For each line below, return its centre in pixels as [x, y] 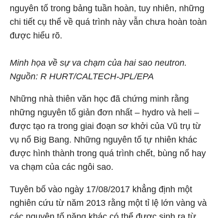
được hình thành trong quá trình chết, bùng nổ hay [108, 153]
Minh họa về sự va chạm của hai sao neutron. [98, 63]
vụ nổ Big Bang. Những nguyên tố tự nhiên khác [103, 140]
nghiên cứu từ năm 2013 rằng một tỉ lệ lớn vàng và [108, 203]
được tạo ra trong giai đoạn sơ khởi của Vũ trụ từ [105, 126]
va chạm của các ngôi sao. [62, 167]
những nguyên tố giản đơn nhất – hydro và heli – [104, 112]
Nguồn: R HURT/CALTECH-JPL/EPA [82, 76]
